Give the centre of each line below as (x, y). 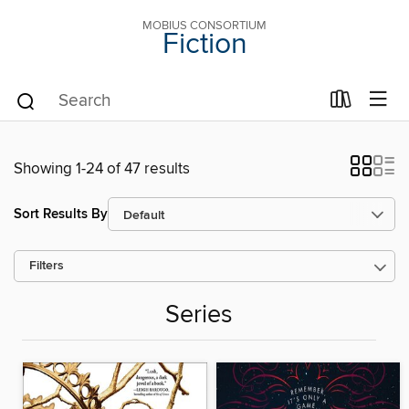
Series (199, 316)
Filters (47, 266)
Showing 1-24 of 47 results (102, 169)
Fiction (204, 45)
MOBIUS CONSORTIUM (204, 26)
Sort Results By (61, 214)
